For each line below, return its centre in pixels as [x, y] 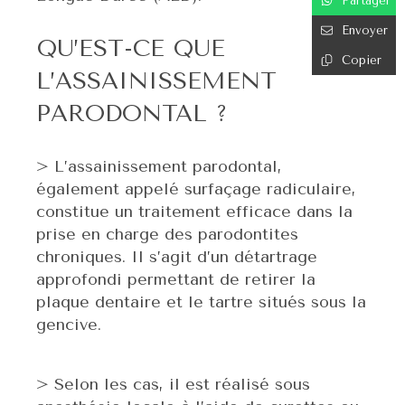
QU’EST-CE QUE [131, 49]
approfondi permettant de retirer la [176, 280]
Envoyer [365, 30]
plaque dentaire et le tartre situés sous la [201, 302]
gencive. [69, 325]
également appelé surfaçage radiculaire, [196, 189]
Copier [362, 60]
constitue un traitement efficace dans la [194, 212]
